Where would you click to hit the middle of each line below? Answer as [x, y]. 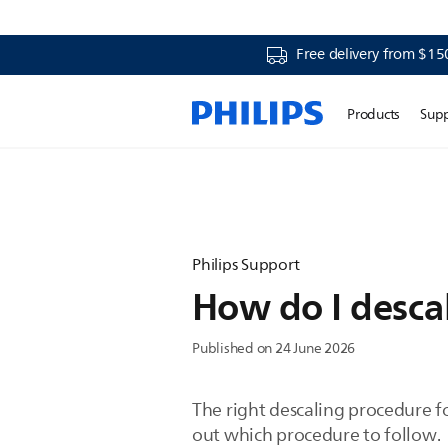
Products [374, 114]
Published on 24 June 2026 [274, 348]
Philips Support [246, 265]
